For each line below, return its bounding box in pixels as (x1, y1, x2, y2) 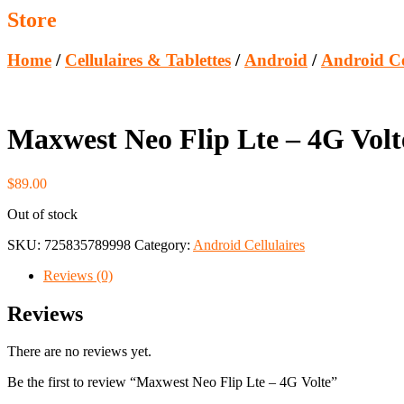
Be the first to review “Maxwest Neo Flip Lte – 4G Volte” (7, 374, 337, 390)
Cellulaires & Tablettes (65, 50, 231, 70)
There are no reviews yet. (7, 344, 151, 360)
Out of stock (7, 206, 78, 222)
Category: (134, 236, 193, 252)
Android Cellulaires (193, 236, 305, 252)
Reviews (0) (43, 267, 113, 283)
